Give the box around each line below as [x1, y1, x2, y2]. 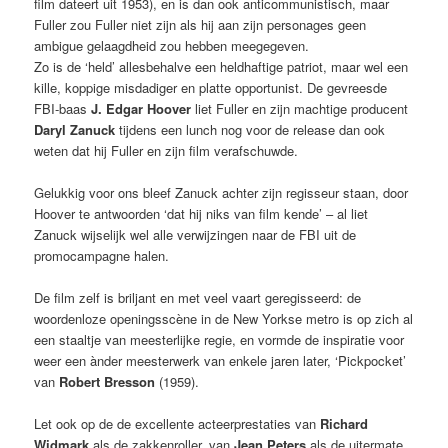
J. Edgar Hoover [91, 98, 192, 118]
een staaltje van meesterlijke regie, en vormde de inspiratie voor [34, 329, 405, 349]
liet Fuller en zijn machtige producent [191, 98, 409, 118]
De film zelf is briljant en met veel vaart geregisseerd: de [34, 287, 362, 307]
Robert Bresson [59, 371, 156, 391]
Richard [320, 413, 369, 433]
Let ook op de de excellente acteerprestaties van [34, 413, 321, 433]
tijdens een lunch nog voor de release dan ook [115, 119, 386, 139]
